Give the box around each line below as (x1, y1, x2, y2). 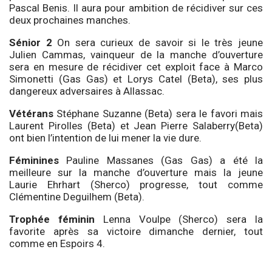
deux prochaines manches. (9, 13, 131, 26)
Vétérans (9, 107, 53, 120)
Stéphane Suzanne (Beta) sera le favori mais (53, 107, 263, 120)
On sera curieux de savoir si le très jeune (52, 36, 263, 49)
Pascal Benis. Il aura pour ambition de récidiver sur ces (9, 1, 263, 14)
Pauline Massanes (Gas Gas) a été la (59, 154, 263, 166)
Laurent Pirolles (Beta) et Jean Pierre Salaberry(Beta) (9, 119, 263, 132)
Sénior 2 (9, 36, 52, 49)
